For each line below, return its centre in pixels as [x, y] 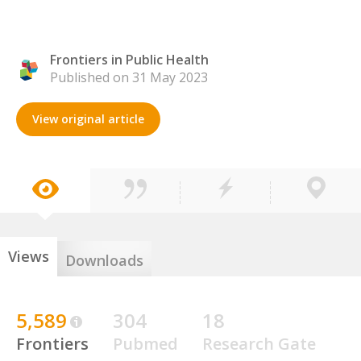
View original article [88, 119]
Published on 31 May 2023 [129, 77]
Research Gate [259, 344]
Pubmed [145, 344]
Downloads [104, 260]
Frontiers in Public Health [129, 60]
